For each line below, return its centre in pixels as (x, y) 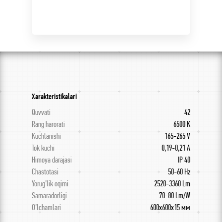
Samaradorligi (49, 195)
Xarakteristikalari (54, 97)
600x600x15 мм (170, 207)
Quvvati (41, 112)
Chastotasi (45, 172)
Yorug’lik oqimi (50, 184)
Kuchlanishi (46, 136)
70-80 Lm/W (175, 195)
